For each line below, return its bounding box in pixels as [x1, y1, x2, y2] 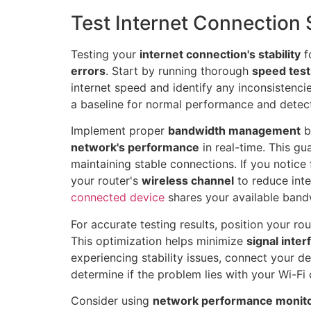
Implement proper [71, 124, 168, 138]
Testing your [71, 47, 140, 61]
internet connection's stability [140, 47, 301, 61]
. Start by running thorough [106, 63, 252, 78]
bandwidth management [168, 124, 301, 138]
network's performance [71, 140, 199, 155]
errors [71, 63, 106, 78]
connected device [71, 190, 165, 205]
